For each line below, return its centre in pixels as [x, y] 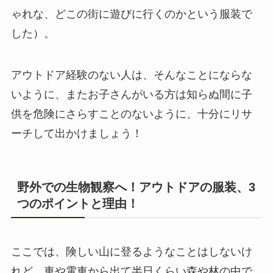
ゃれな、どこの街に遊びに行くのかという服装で [131, 14]
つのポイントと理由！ [78, 203]
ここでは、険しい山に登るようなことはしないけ [131, 252]
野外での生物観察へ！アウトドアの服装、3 [136, 187]
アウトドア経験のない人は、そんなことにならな [131, 75]
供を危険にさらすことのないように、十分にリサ [131, 114]
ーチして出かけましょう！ [76, 133]
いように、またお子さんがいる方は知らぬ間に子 [131, 94]
